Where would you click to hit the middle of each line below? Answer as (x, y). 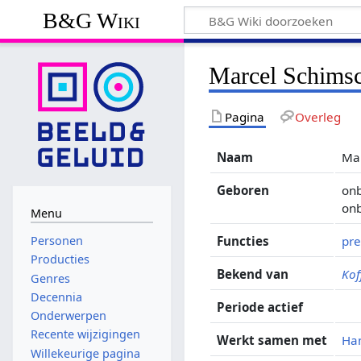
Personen (56, 241)
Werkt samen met (272, 340)
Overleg (317, 116)
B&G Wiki (92, 20)
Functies (243, 241)
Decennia (56, 297)
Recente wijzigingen (85, 334)
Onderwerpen (68, 316)
